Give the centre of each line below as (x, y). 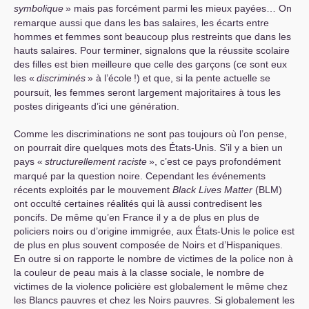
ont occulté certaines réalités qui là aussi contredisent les (138, 203)
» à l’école (110, 78)
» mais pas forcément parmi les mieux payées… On (179, 8)
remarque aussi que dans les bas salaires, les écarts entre (141, 23)
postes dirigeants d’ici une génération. (97, 106)
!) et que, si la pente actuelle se (202, 78)
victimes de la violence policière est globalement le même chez (151, 286)
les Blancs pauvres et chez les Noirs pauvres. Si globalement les (154, 300)
